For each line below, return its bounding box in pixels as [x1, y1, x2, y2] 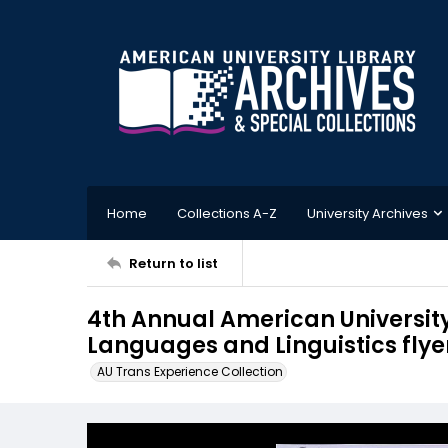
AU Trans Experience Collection [97, 363, 283, 380]
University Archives [307, 203, 428, 223]
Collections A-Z [177, 203, 277, 223]
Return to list [129, 253, 218, 273]
